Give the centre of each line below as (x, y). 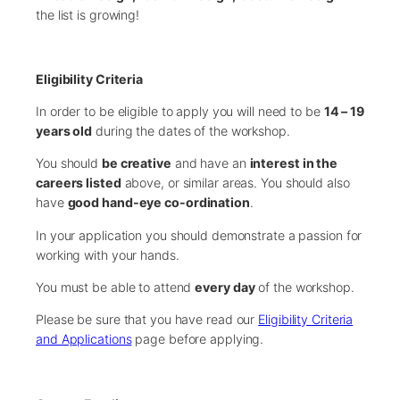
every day (225, 287)
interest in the (294, 163)
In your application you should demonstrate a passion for (199, 235)
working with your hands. (108, 254)
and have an (210, 163)
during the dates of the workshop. (191, 131)
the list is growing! (88, 14)
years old (64, 131)
